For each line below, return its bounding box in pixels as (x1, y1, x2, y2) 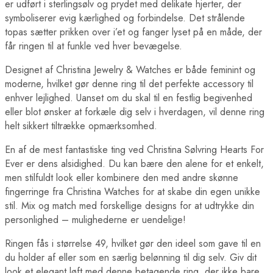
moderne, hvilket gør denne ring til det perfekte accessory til (5, 76, 253, 91)
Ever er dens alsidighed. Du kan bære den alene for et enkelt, (5, 156, 264, 171)
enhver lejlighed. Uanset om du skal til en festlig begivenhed (5, 90, 252, 105)
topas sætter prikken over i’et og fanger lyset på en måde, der (5, 24, 262, 39)
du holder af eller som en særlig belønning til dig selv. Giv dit (5, 250, 257, 264)
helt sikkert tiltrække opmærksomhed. (5, 118, 157, 133)
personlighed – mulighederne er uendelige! (5, 212, 186, 227)
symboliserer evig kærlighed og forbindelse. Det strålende (5, 10, 245, 25)
